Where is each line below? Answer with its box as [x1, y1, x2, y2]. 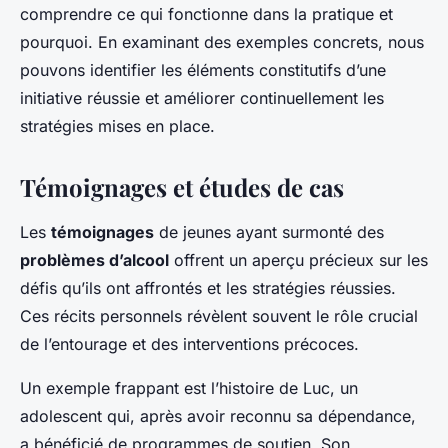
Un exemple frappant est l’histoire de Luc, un [20, 378, 358, 399]
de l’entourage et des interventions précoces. [20, 334, 359, 355]
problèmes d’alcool [20, 250, 169, 271]
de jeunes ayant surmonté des [154, 222, 384, 243]
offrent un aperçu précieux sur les [169, 250, 428, 271]
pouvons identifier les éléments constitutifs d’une [20, 60, 386, 81]
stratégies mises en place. [20, 116, 215, 137]
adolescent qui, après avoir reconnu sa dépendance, [20, 406, 416, 427]
